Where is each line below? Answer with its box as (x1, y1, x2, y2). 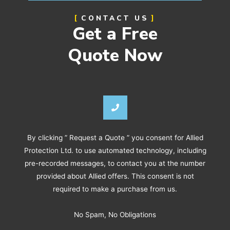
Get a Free (72, 21, 158, 46)
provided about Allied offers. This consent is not (36, 171, 194, 180)
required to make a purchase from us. (53, 184, 177, 193)
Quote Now (68, 43, 162, 67)
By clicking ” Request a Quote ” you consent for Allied (27, 133, 203, 142)
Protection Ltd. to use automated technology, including (24, 146, 206, 155)
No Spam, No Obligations (74, 210, 156, 219)
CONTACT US (81, 13, 149, 23)
